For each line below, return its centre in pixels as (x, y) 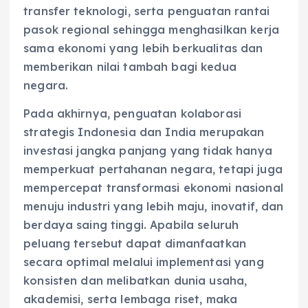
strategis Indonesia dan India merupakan (144, 132)
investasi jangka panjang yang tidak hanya (148, 151)
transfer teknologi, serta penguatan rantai (146, 11)
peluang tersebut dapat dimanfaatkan (135, 244)
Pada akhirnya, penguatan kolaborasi (133, 114)
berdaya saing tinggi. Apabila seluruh (131, 225)
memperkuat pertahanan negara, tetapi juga (153, 169)
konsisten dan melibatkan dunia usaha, (135, 281)
